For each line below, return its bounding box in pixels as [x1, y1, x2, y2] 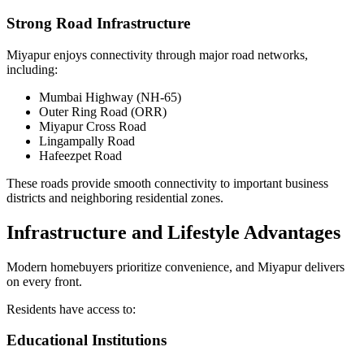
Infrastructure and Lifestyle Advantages [6, 221, 340, 243]
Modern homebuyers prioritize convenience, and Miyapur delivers [6, 259, 344, 274]
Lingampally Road [39, 133, 135, 148]
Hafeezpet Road [39, 148, 122, 162]
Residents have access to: [6, 301, 136, 316]
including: [6, 62, 58, 76]
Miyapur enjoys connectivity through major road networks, [6, 47, 308, 62]
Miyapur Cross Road [39, 119, 146, 133]
